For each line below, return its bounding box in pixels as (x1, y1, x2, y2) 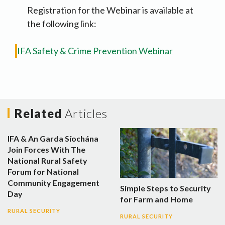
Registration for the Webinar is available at (27, 5, 193, 16)
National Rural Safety (8, 156, 87, 166)
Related (15, 106, 65, 121)
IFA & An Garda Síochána (8, 134, 98, 144)
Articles (65, 106, 107, 121)
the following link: (27, 18, 98, 30)
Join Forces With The (8, 145, 85, 155)
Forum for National (8, 167, 79, 177)
